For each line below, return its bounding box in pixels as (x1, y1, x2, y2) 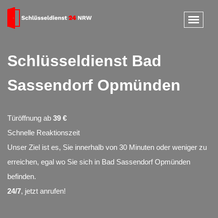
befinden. (7, 172, 36, 181)
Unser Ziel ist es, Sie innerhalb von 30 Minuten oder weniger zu (7, 143, 207, 151)
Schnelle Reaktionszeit (7, 128, 80, 137)
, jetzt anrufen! (21, 187, 66, 195)
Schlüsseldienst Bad (7, 52, 162, 70)
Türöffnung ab (7, 114, 51, 122)
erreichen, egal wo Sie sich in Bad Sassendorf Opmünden (7, 158, 190, 166)
